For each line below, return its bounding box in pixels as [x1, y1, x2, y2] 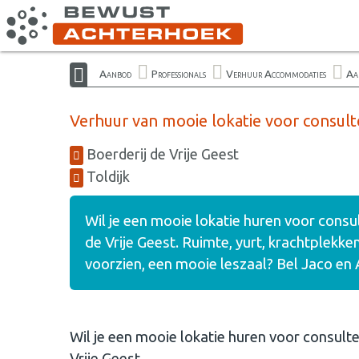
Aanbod [99, 67, 131, 80]
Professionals [151, 67, 206, 80]
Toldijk [83, 168, 130, 184]
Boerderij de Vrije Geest [83, 146, 239, 162]
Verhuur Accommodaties [226, 67, 326, 80]
